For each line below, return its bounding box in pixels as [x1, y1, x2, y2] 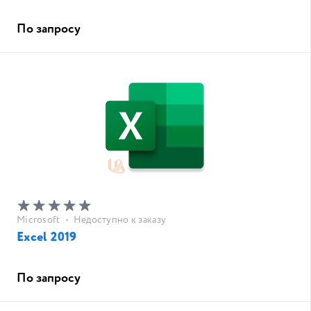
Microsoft [17, 213, 60, 227]
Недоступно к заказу [73, 213, 167, 227]
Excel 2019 [17, 228, 77, 246]
